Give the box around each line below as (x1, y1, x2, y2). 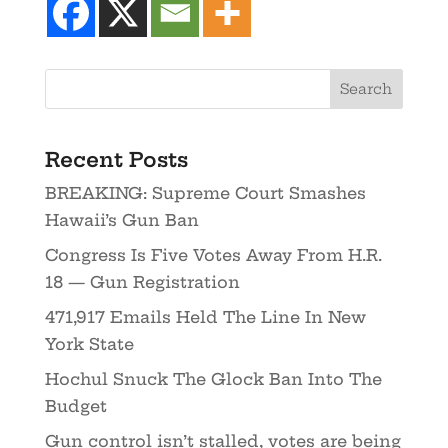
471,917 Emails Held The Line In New (44, 307, 366, 328)
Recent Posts (44, 147, 188, 173)
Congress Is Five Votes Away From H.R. (44, 245, 382, 266)
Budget (44, 396, 107, 417)
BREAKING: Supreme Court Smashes (44, 183, 366, 204)
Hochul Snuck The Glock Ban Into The (44, 369, 382, 390)
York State (44, 334, 134, 355)
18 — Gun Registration (44, 272, 240, 293)
